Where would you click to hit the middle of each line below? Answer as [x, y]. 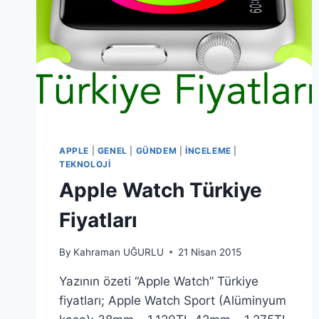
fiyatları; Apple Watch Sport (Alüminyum [173, 300]
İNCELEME [208, 151]
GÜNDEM [156, 151]
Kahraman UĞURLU [119, 252]
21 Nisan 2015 [210, 252]
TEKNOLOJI [85, 164]
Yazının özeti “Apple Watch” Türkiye [159, 281]
